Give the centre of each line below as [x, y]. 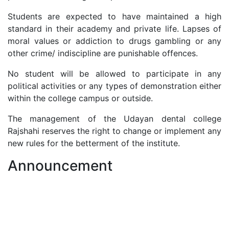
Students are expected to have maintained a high [114, 16]
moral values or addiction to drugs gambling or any [114, 41]
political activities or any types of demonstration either [114, 86]
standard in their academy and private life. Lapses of [114, 28]
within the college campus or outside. [80, 98]
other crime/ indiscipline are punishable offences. [103, 53]
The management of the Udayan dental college [114, 118]
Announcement [60, 165]
